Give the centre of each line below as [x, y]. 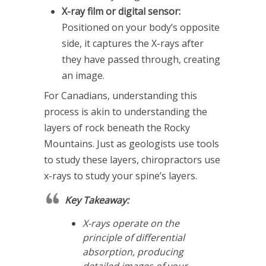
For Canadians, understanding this [121, 95]
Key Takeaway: [97, 200]
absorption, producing [133, 251]
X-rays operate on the [131, 223]
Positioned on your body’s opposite [141, 27]
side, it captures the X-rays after [133, 43]
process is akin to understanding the [126, 111]
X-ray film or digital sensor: [121, 11]
